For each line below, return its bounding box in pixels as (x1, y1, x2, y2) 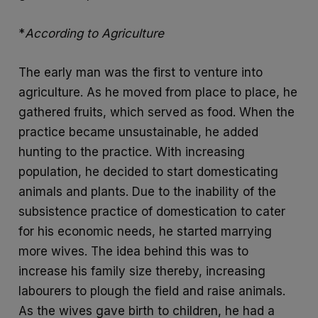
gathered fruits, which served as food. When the (18, 104, 295, 119)
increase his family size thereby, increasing (18, 263, 266, 278)
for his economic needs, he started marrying (18, 224, 273, 238)
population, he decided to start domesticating (18, 164, 279, 179)
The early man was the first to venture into (18, 65, 263, 79)
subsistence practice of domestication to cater (18, 204, 286, 219)
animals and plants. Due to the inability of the (18, 184, 277, 199)
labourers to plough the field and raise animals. (18, 283, 286, 298)
